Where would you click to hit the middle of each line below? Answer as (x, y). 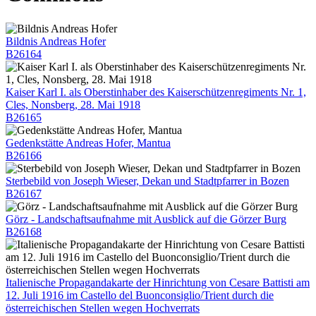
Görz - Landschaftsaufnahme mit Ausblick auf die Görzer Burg (146, 219)
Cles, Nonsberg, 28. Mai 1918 (73, 104)
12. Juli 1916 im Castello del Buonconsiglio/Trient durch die (140, 295)
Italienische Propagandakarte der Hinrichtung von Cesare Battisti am (158, 282)
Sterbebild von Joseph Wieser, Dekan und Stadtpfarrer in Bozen (147, 181)
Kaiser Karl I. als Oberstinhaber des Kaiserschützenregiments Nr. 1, (156, 92)
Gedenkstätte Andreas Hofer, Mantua (88, 142)
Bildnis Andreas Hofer (56, 41)
